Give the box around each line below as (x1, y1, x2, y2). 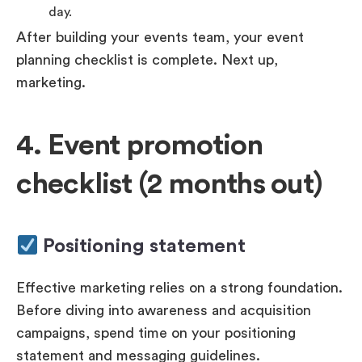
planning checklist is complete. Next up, (16, 53, 278, 68)
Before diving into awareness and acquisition (16, 303, 311, 318)
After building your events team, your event (16, 30, 304, 45)
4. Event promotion (16, 131, 263, 161)
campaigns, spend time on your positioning (16, 326, 296, 341)
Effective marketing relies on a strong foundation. (16, 280, 343, 296)
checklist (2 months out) (16, 170, 323, 200)
